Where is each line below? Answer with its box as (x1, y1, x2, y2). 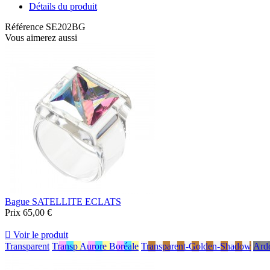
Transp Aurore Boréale (52, 241, 139, 252)
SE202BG (46, 22, 86, 33)
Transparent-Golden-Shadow (141, 241, 251, 252)
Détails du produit (29, 1, 97, 12)
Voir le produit (11, 230, 68, 240)
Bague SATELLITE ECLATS (5, 196, 121, 207)
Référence (5, 22, 46, 33)
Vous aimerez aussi (5, 33, 77, 43)
